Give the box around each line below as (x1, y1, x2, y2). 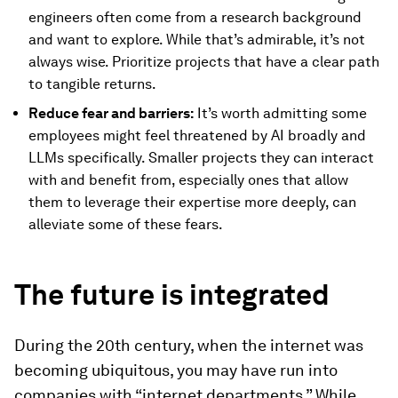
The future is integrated (14, 277, 330, 312)
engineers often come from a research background (28, 9, 362, 26)
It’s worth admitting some (194, 105, 367, 122)
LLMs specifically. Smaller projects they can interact (28, 149, 374, 166)
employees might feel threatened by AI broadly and (28, 127, 366, 144)
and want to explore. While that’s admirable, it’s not (28, 31, 365, 48)
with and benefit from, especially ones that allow (28, 171, 348, 188)
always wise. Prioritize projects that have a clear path (28, 53, 379, 70)
